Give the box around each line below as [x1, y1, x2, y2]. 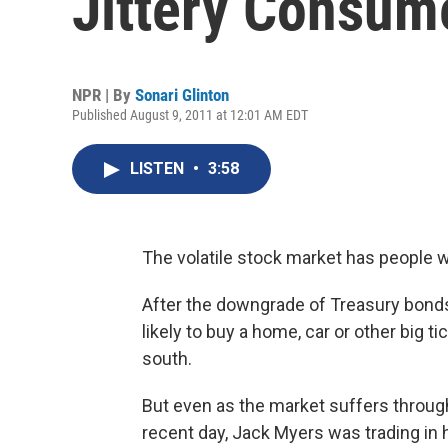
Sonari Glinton [135, 85, 229, 105]
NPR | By [72, 85, 135, 105]
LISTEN [130, 159, 188, 178]
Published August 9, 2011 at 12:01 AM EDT [72, 107, 308, 123]
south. [142, 348, 192, 369]
